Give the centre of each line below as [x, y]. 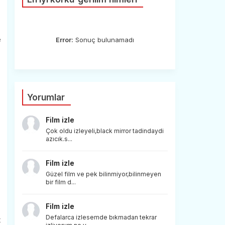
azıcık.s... [59, 139]
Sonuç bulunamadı [103, 40]
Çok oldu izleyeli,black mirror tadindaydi [104, 131]
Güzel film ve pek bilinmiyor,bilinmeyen [103, 174]
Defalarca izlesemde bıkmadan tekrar [101, 217]
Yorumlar [46, 97]
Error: [64, 40]
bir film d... [61, 182]
